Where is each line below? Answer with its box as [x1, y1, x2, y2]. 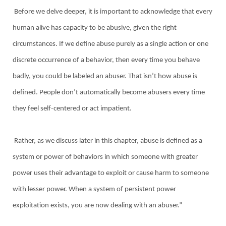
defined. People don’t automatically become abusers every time [13, 88, 205, 96]
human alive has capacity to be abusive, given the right [13, 24, 177, 32]
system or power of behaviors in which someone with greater [13, 153, 198, 161]
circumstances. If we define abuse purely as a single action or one [13, 40, 208, 48]
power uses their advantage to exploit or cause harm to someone [13, 169, 209, 177]
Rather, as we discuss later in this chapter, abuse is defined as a [13, 137, 202, 145]
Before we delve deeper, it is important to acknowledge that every [13, 8, 212, 16]
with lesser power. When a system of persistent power [13, 185, 176, 193]
